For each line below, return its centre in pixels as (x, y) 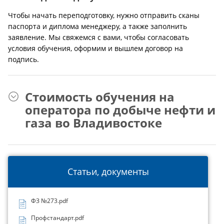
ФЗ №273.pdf (49, 201)
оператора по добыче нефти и (120, 110)
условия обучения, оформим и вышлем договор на (95, 48)
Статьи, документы (108, 171)
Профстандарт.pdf (57, 218)
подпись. (24, 59)
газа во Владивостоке (93, 123)
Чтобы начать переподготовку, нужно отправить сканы (104, 15)
